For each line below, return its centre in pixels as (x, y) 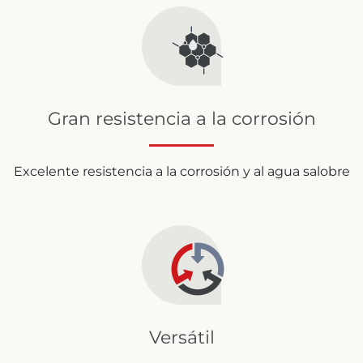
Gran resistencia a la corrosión (181, 118)
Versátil (181, 337)
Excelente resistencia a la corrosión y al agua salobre (181, 171)
